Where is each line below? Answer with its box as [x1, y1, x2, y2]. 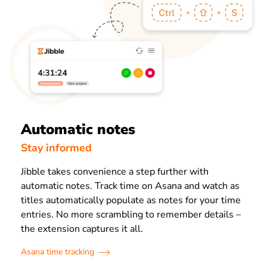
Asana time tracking [21, 246, 94, 257]
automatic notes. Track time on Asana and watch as [21, 179, 240, 193]
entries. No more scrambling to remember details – [21, 207, 241, 221]
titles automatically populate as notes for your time [21, 193, 241, 207]
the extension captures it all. [21, 222, 143, 235]
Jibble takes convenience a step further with [21, 164, 209, 178]
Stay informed [21, 140, 92, 155]
